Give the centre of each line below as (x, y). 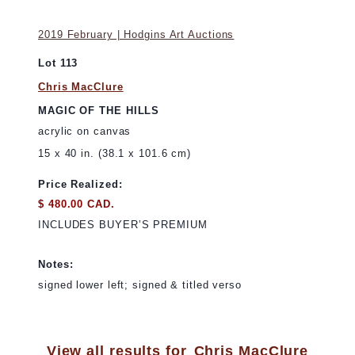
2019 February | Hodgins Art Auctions (136, 34)
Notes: (56, 265)
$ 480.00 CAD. (76, 204)
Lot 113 (58, 63)
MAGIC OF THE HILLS (99, 111)
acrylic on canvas (85, 131)
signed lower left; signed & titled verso (140, 284)
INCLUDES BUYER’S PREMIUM (123, 224)
